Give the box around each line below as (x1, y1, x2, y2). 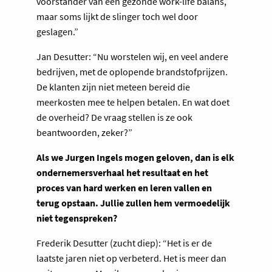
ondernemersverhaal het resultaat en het (36, 166, 208, 178)
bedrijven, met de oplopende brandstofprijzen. (36, 65, 228, 78)
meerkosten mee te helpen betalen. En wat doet (36, 95, 229, 108)
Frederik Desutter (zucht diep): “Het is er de (36, 236, 212, 249)
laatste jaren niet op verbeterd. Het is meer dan (36, 251, 226, 264)
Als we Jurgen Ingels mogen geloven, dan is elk (36, 151, 234, 163)
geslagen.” (36, 25, 78, 38)
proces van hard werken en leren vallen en (36, 181, 212, 194)
